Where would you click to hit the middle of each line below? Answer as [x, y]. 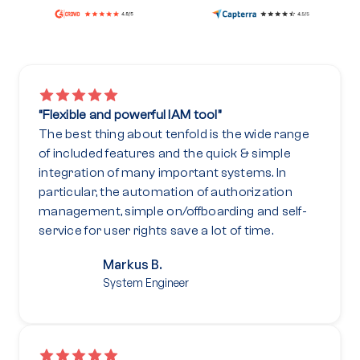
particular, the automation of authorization [166, 192]
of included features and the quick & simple [165, 153]
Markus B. [133, 264]
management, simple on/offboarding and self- [173, 211]
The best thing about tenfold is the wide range [174, 134]
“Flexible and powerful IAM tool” [130, 115]
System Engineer [146, 282]
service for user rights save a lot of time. [156, 231]
